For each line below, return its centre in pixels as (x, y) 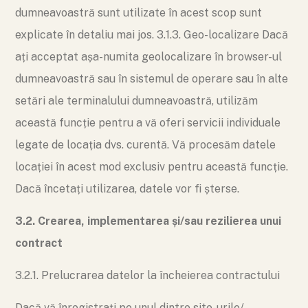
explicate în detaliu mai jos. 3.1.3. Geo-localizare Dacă (152, 35)
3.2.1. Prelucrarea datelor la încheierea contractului (147, 275)
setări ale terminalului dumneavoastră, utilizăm (136, 101)
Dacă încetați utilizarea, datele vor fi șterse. (127, 189)
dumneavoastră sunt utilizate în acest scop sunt (139, 13)
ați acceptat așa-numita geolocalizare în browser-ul (148, 57)
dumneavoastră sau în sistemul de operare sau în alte (152, 79)
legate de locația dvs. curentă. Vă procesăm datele (145, 145)
